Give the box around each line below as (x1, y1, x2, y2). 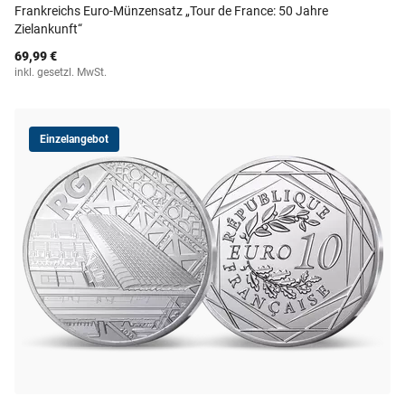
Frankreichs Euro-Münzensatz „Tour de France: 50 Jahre (14, 4, 328, 18)
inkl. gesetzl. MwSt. (14, 66, 107, 79)
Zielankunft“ (14, 22, 82, 36)
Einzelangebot (40, 133, 108, 146)
